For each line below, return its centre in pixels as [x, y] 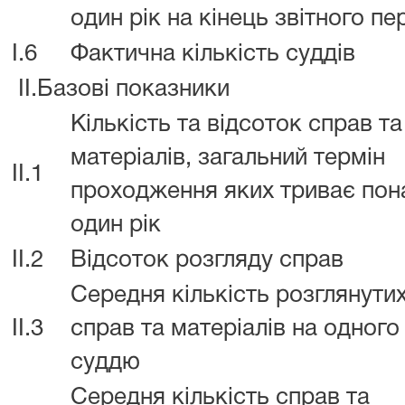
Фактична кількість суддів [213, 54]
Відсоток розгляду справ [207, 260]
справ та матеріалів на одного [235, 329]
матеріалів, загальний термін [228, 158]
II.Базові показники [121, 89]
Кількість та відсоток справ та [236, 125]
